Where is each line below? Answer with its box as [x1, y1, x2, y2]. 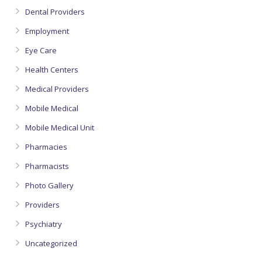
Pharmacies [25, 142, 67, 152]
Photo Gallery [25, 180, 74, 191]
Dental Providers [25, 6, 85, 17]
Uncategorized [25, 238, 77, 249]
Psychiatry [25, 219, 62, 229]
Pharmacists [25, 161, 69, 171]
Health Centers [25, 64, 78, 75]
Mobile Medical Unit [25, 122, 94, 133]
